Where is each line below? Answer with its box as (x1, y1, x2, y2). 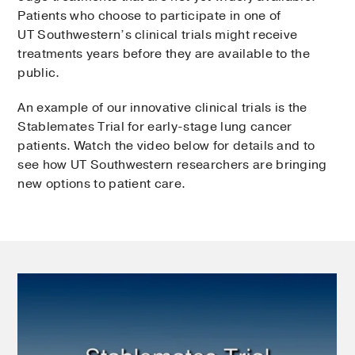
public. (17, 64, 63, 82)
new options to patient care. (17, 175, 189, 193)
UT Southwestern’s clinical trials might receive (17, 26, 298, 44)
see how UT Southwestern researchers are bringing (17, 156, 327, 174)
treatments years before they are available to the (17, 45, 311, 63)
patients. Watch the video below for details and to (17, 137, 315, 155)
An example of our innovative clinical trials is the (17, 99, 307, 117)
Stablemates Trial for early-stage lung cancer (17, 118, 292, 136)
